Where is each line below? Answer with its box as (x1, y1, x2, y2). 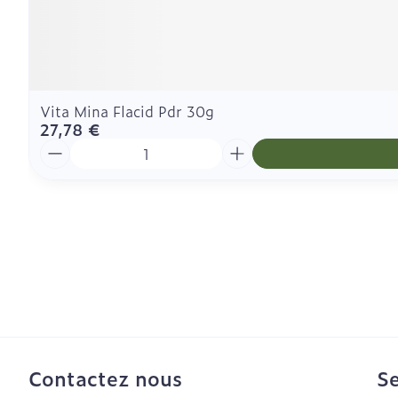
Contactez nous (28, 363, 182, 393)
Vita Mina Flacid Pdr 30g (40, 100, 214, 122)
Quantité (39, 136, 101, 157)
